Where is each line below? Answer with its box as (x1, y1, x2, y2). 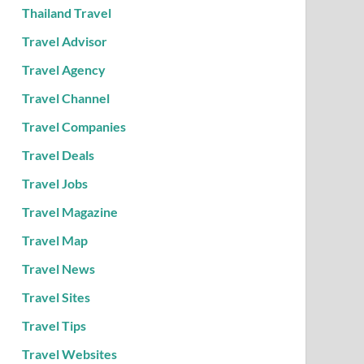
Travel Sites (21, 289, 90, 305)
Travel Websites (21, 346, 117, 362)
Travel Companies (21, 119, 126, 135)
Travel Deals (21, 147, 94, 163)
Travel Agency (21, 62, 106, 78)
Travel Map (21, 232, 88, 249)
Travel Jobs (21, 175, 88, 192)
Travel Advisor (21, 33, 107, 50)
